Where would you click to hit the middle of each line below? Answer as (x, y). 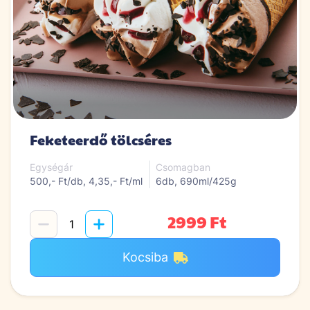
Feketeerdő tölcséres (101, 140)
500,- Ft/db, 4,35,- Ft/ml (86, 181)
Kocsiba (145, 257)
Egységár (51, 167)
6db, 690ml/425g (196, 181)
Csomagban (183, 167)
